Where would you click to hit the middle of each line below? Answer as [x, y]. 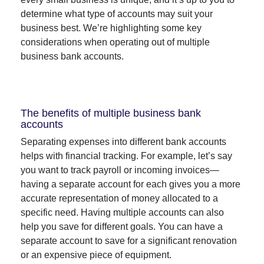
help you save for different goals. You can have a [122, 227]
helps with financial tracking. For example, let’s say [126, 156]
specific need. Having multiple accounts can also [122, 213]
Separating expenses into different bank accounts [123, 142]
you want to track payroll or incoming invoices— [120, 170]
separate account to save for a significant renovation [129, 241]
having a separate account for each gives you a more [131, 184]
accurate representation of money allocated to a [119, 199]
